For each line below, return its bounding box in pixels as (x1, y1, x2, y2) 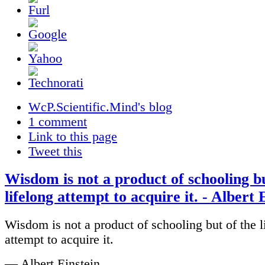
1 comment (28, 114, 87, 129)
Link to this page (28, 129, 117, 144)
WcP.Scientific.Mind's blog (28, 99, 172, 114)
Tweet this (28, 144, 82, 159)
